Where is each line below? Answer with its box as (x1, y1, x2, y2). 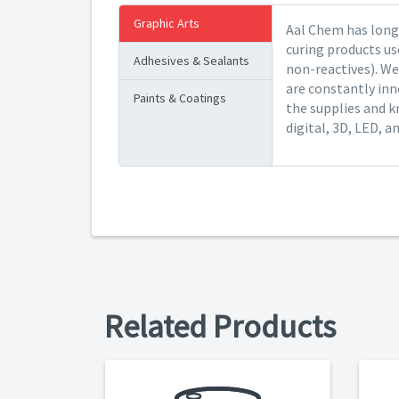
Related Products (104, 306, 336, 346)
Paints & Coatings (134, 90, 226, 106)
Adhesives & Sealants (134, 53, 249, 69)
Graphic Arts (134, 15, 199, 31)
